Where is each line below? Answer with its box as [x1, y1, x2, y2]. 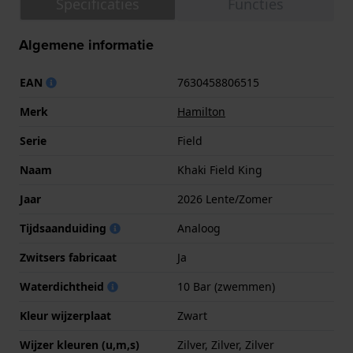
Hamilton [177, 104, 225, 120]
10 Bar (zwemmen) [177, 279, 275, 295]
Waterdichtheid [20, 279, 107, 295]
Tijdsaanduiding [20, 221, 110, 236]
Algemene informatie [19, 35, 154, 56]
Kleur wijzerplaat [20, 308, 111, 324]
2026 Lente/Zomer [177, 191, 273, 207]
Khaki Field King [177, 162, 262, 178]
